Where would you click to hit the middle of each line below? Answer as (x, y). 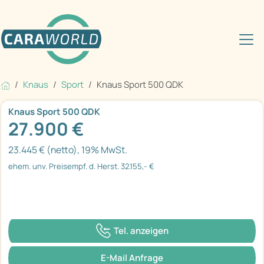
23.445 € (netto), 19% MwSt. (68, 150)
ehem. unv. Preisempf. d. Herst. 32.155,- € (81, 166)
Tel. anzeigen (141, 230)
